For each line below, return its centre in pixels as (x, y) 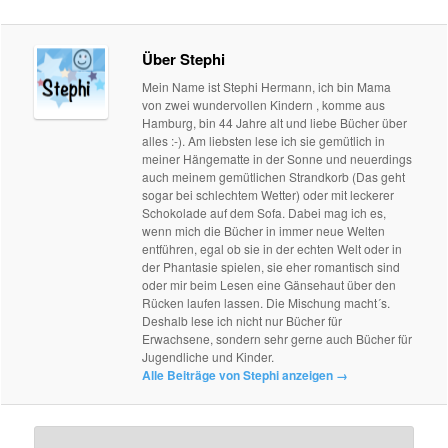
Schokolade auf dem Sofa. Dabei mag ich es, (264, 212)
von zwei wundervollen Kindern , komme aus (264, 104)
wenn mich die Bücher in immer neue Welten (264, 230)
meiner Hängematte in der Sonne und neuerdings (277, 158)
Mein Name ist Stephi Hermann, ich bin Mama (267, 86)
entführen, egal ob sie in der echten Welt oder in (272, 248)
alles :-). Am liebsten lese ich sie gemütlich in (264, 140)
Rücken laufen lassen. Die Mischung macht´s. (266, 302)
